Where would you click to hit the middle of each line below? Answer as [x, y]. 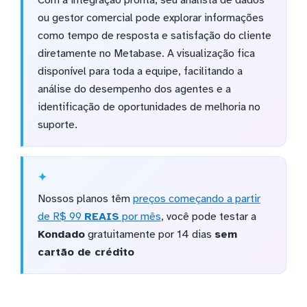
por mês [140, 217]
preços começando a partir [196, 199]
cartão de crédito [86, 253]
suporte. [57, 125]
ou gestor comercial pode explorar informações [150, 18]
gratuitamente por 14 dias [149, 235]
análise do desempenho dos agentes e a [134, 89]
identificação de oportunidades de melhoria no [149, 107]
